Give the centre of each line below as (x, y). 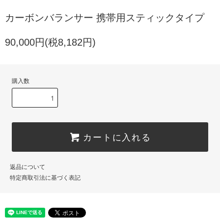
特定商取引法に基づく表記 (45, 178)
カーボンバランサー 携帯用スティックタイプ (105, 18)
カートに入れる (117, 137)
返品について (27, 167)
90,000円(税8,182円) (50, 42)
